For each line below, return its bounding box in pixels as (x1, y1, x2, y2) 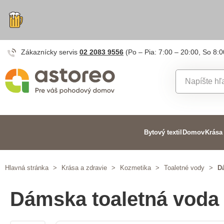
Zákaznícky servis (21, 48, 79, 56)
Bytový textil (143, 128, 182, 136)
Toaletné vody (164, 164, 204, 171)
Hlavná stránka (5, 164, 48, 171)
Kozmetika (120, 164, 151, 171)
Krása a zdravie (61, 164, 107, 171)
